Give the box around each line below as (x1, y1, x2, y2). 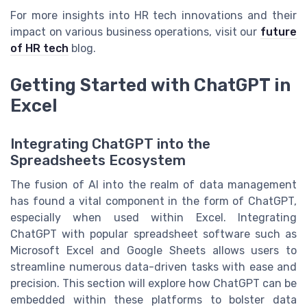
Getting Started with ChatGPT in (10, 75, 291, 96)
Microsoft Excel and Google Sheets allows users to (10, 244, 297, 258)
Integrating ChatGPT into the (10, 136, 210, 153)
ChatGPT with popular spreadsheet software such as (10, 228, 297, 241)
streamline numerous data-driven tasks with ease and (10, 260, 297, 274)
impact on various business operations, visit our (10, 25, 260, 38)
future (260, 25, 297, 38)
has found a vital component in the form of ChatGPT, (10, 195, 297, 208)
